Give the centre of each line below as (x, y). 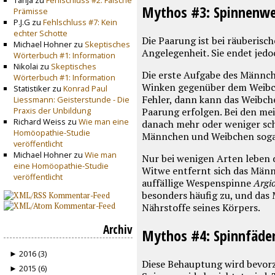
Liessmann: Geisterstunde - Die (71, 100)
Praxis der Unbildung (52, 111)
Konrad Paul (85, 89)
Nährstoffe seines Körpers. (201, 207)
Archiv (118, 229)
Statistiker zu (38, 89)
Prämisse (30, 11)
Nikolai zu (32, 67)
